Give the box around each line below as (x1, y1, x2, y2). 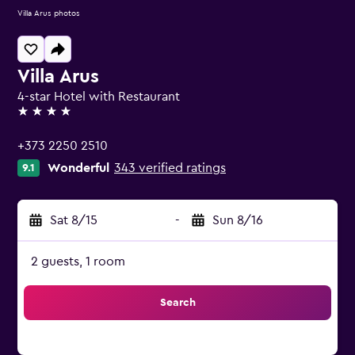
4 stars (17, 112, 54, 124)
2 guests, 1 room (31, 255, 125, 268)
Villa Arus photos (17, 10, 80, 17)
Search (159, 297, 196, 308)
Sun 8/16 (212, 214, 263, 227)
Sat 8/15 (50, 214, 97, 227)
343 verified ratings (114, 162, 226, 174)
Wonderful (48, 162, 109, 174)
